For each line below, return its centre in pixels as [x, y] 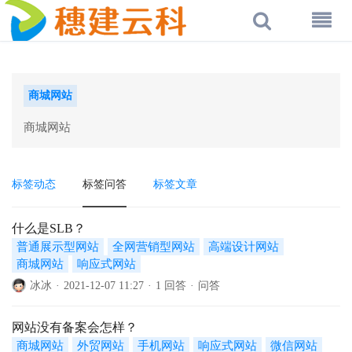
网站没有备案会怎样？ [75, 327]
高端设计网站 [244, 247]
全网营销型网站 [154, 247]
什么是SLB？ [49, 228]
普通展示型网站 [58, 247]
